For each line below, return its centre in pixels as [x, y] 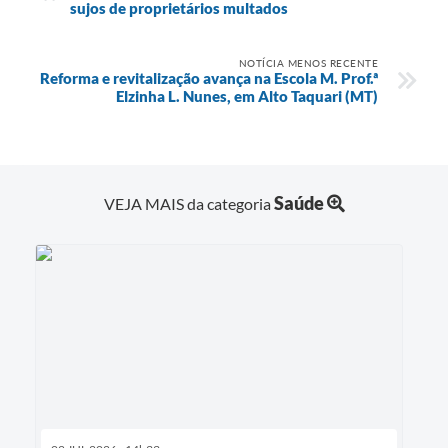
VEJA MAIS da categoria [188, 203]
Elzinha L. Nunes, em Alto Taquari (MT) [247, 95]
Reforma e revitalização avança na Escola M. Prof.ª [209, 77]
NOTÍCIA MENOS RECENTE [308, 62]
